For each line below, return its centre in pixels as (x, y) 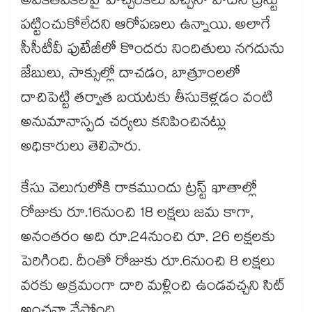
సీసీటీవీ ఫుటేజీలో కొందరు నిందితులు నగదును (153, 51)
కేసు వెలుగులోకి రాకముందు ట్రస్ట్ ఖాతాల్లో (139, 190)
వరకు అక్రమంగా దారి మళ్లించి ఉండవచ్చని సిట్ (153, 288)
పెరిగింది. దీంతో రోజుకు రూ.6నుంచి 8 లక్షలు (148, 264)
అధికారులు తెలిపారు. (81, 149)
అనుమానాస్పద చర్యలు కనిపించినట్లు (124, 124)
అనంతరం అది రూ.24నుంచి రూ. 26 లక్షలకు (148, 239)
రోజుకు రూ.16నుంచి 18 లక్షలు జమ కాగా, (138, 215)
